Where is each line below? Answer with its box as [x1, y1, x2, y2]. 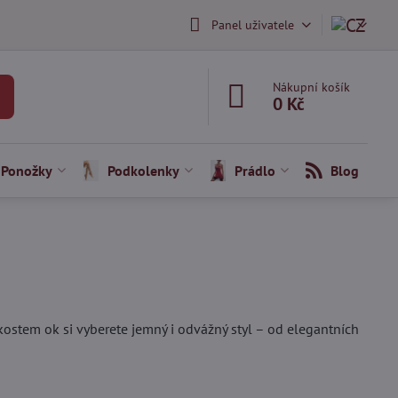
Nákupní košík [273, 79, 351, 95]
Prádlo [234, 162, 275, 179]
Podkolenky [107, 162, 179, 179]
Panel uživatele [211, 16, 294, 33]
